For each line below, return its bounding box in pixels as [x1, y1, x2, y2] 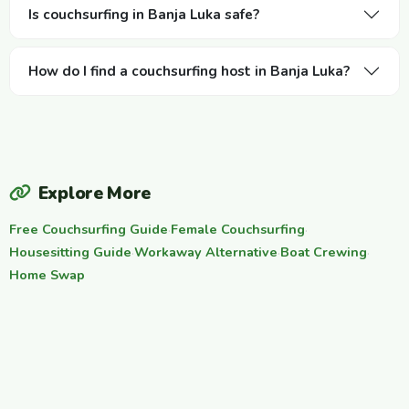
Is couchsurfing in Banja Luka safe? [28, 5, 259, 24]
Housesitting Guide [9, 242, 131, 261]
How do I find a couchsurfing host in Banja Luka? [28, 61, 350, 80]
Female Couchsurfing [171, 219, 305, 238]
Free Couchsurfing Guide [9, 219, 168, 238]
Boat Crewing [280, 242, 367, 261]
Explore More [37, 181, 152, 205]
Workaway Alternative [134, 242, 278, 261]
